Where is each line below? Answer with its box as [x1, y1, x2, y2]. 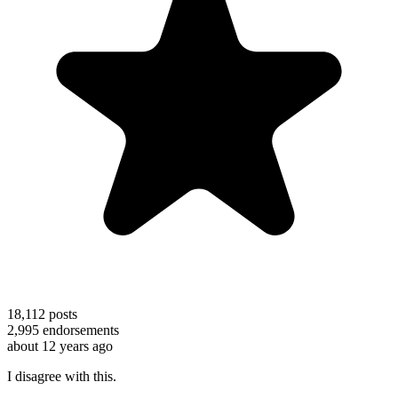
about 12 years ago [7, 338, 113, 354]
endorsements [39, 322, 119, 338]
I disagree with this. [7, 368, 120, 384]
